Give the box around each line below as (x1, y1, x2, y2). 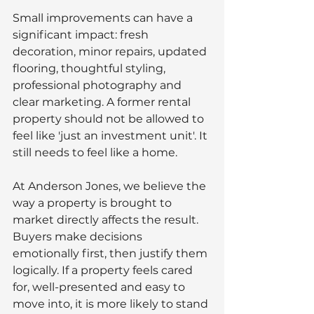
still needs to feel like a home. (13, 145, 177, 159)
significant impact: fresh (13, 27, 151, 41)
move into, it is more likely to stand (13, 296, 211, 310)
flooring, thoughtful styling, (13, 61, 168, 75)
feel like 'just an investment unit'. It (13, 128, 210, 142)
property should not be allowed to (13, 111, 207, 125)
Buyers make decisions (13, 229, 145, 243)
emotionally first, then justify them (13, 246, 210, 260)
